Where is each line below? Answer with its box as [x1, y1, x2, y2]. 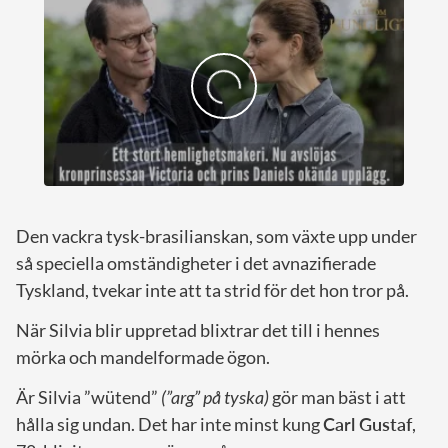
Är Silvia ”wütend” [16, 385, 161, 408]
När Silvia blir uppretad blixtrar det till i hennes [16, 318, 380, 341]
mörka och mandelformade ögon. [16, 345, 270, 368]
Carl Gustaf [323, 412, 412, 435]
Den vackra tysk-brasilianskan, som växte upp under [16, 224, 417, 247]
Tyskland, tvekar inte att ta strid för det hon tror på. [16, 278, 409, 301]
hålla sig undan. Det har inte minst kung [16, 412, 323, 435]
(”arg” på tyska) [161, 385, 269, 408]
